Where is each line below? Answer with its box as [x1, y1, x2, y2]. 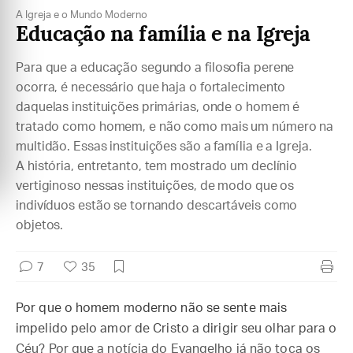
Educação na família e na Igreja [16, 25, 310, 46]
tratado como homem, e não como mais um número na [16, 121, 334, 133]
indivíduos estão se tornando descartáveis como [16, 199, 298, 212]
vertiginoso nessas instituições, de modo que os [16, 180, 295, 192]
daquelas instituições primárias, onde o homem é [16, 101, 300, 113]
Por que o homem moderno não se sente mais [16, 302, 288, 314]
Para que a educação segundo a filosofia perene [16, 61, 295, 74]
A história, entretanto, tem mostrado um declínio [16, 160, 298, 173]
